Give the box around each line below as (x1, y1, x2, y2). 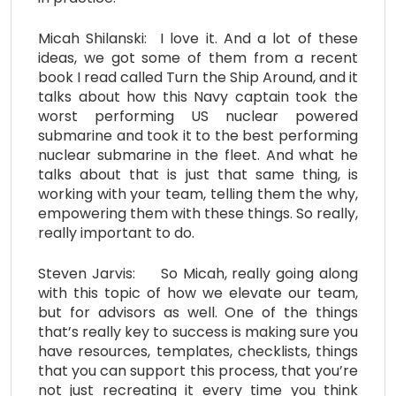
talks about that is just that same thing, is (38, 164, 358, 185)
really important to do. (38, 222, 194, 243)
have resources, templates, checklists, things (38, 340, 358, 362)
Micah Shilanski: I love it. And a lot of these (38, 27, 358, 49)
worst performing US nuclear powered (38, 105, 358, 126)
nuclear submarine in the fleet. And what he (38, 144, 358, 165)
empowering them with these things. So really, (38, 202, 358, 224)
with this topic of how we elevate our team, (38, 282, 358, 303)
